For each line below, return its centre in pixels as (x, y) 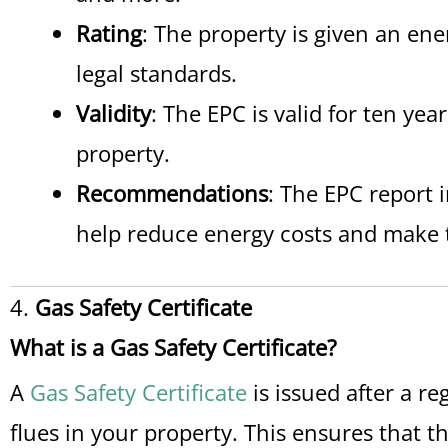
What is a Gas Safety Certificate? (173, 347)
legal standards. (156, 73)
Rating (109, 33)
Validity (113, 113)
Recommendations (172, 193)
